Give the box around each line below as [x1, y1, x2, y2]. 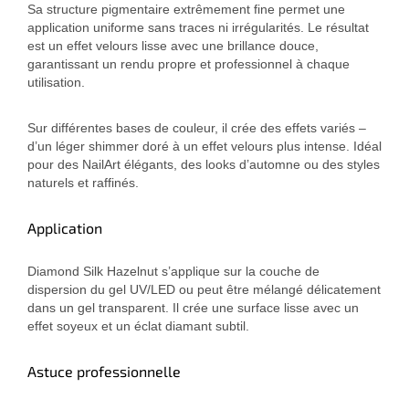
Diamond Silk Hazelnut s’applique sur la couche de [27, 264, 320, 279]
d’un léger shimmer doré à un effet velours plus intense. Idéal [27, 139, 382, 154]
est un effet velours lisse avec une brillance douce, [27, 38, 319, 54]
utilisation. [27, 75, 85, 90]
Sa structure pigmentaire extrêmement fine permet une [27, 2, 345, 17]
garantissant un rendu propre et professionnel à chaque [27, 57, 350, 72]
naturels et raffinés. [27, 175, 139, 191]
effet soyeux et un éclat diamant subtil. [27, 319, 249, 334]
